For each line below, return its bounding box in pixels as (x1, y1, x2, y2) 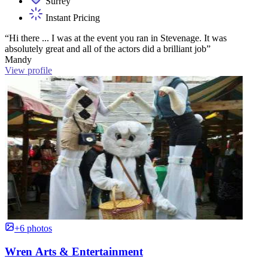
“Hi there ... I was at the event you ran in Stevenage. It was (5, 33, 227, 44)
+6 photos (14, 223, 52, 234)
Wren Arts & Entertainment (5, 245, 143, 258)
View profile (5, 65, 52, 76)
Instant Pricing (43, 13, 100, 23)
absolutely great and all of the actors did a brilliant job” (5, 44, 211, 54)
